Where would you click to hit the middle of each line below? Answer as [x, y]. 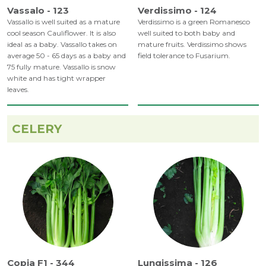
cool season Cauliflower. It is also [61, 33]
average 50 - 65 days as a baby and [66, 56]
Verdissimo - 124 [177, 11]
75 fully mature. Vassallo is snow [61, 67]
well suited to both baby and [186, 33]
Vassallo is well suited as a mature [64, 22]
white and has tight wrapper [56, 78]
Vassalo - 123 [38, 11]
